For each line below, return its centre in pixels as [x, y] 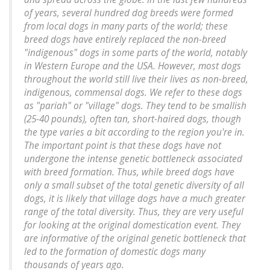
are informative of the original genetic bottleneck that [135, 239]
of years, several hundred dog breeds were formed [129, 13]
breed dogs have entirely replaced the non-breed [125, 40]
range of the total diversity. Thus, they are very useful [134, 212]
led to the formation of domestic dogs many [115, 252]
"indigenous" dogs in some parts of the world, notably [136, 53]
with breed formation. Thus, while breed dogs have [129, 172]
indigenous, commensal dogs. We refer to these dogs [133, 93]
